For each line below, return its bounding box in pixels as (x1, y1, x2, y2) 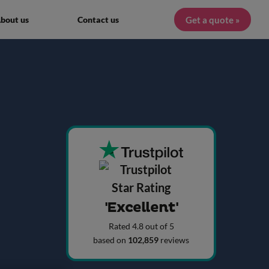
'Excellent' (104, 199, 178, 217)
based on (93, 235, 128, 246)
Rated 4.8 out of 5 (108, 221, 174, 232)
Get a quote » (185, 14, 240, 25)
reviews (160, 235, 189, 246)
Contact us (77, 14, 119, 25)
